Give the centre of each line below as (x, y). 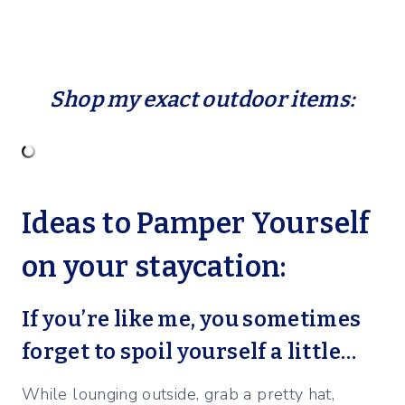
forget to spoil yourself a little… (189, 352)
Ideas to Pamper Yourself (196, 224)
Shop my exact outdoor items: (202, 100)
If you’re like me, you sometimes (192, 320)
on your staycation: (154, 267)
